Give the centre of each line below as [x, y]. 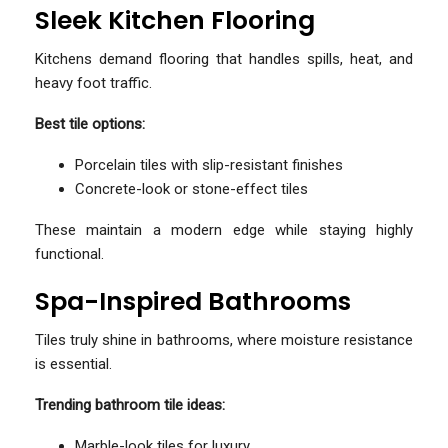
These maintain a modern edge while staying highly [224, 229]
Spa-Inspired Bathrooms [193, 301]
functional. [69, 253]
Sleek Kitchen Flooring [175, 20]
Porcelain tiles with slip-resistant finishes [209, 164]
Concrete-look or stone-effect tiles [191, 188]
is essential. [73, 363]
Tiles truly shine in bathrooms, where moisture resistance [224, 339]
